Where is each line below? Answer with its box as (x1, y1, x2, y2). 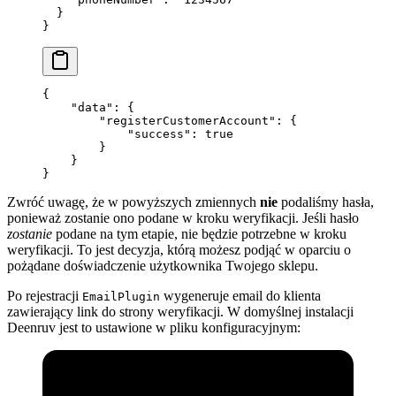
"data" (42, 101, 113, 115)
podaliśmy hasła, (278, 194, 374, 210)
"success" (42, 127, 191, 141)
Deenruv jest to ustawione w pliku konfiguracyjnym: (7, 320, 301, 336)
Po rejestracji (7, 288, 82, 304)
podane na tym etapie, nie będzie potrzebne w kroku (52, 226, 346, 242)
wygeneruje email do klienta (160, 288, 321, 304)
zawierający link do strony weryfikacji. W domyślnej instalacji (7, 304, 354, 320)
